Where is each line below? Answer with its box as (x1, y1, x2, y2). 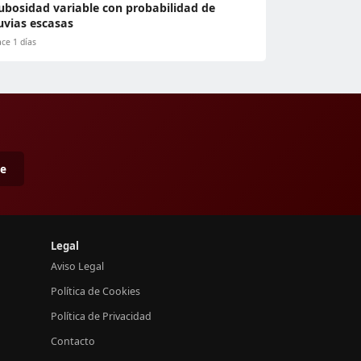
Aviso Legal (51, 259, 104, 273)
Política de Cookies (51, 284, 140, 298)
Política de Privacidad (51, 309, 151, 323)
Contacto (51, 334, 95, 348)
